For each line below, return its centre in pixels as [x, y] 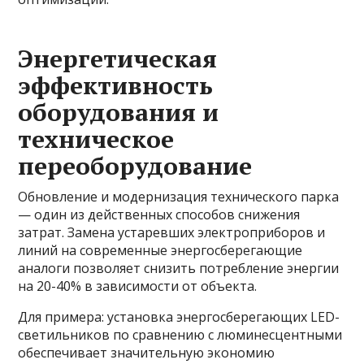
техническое [96, 139]
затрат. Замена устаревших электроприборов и [172, 233]
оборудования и [119, 113]
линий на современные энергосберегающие [160, 251]
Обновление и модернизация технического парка [179, 197]
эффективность [116, 86]
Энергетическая [118, 59]
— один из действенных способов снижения [159, 215]
